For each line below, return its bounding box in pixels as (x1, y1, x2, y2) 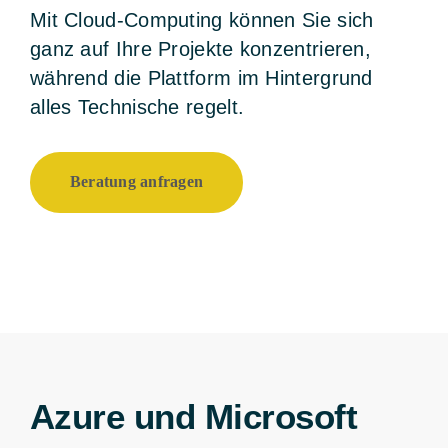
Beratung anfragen (69, 172, 204, 190)
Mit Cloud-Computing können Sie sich (29, 8, 374, 31)
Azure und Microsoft (29, 396, 358, 436)
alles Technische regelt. (29, 95, 245, 118)
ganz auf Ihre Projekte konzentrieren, (29, 37, 372, 60)
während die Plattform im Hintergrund (29, 66, 373, 89)
